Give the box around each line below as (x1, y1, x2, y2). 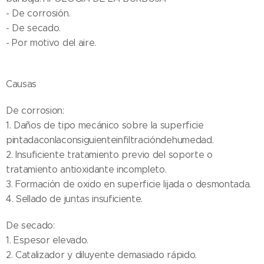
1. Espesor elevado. (6, 235, 88, 246)
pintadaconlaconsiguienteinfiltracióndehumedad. (6, 134, 214, 146)
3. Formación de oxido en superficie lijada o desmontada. (6, 179, 252, 190)
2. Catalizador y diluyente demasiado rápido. (6, 249, 197, 261)
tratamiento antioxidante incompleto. (6, 164, 167, 176)
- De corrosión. (6, 8, 71, 19)
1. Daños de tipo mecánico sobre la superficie (6, 120, 204, 131)
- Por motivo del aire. (6, 37, 96, 49)
